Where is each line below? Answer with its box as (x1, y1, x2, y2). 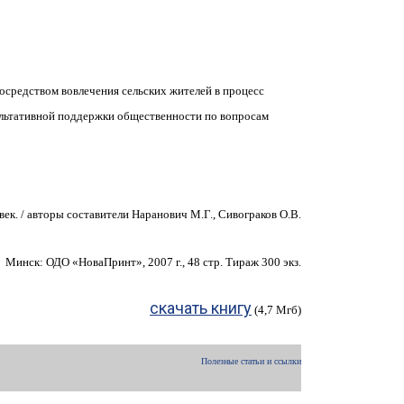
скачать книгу (150, 298, 252, 318)
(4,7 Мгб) (252, 303, 301, 317)
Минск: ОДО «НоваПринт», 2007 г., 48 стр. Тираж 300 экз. (5, 255, 301, 270)
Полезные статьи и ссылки (201, 356, 301, 367)
